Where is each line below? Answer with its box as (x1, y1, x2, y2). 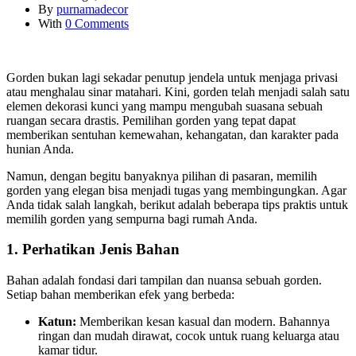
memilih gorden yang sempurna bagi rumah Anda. (6, 211, 257, 226)
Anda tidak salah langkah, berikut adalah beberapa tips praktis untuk (6, 197, 348, 211)
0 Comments (65, 16, 129, 30)
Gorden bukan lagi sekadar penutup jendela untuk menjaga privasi (6, 70, 338, 84)
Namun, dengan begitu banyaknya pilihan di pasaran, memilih (6, 168, 317, 183)
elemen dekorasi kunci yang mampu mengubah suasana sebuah (6, 99, 323, 113)
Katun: (38, 315, 76, 329)
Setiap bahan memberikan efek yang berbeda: (6, 288, 234, 302)
